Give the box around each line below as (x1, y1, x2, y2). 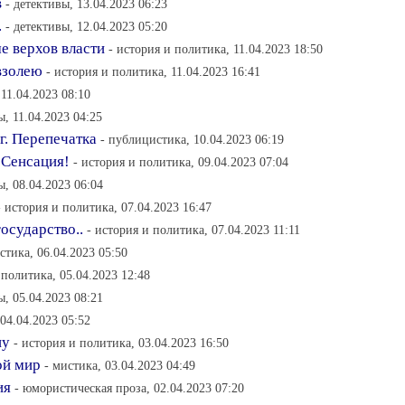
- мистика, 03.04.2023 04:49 (44, 358, 195, 372)
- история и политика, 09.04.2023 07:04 (73, 155, 288, 169)
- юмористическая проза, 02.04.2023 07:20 (14, 381, 244, 395)
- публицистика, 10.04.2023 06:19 (100, 132, 284, 146)
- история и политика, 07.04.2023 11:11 (87, 222, 300, 237)
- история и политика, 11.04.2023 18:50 (108, 42, 323, 56)
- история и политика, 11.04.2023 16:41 (46, 64, 260, 79)
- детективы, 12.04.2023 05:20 (5, 19, 167, 33)
